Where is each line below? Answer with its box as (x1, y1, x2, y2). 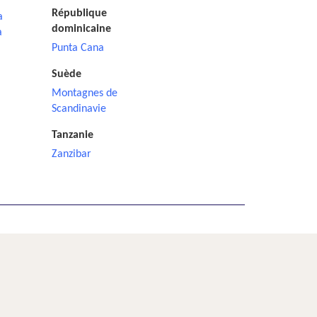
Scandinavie (52, 103, 106, 115)
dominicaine (52, 23, 111, 35)
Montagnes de (52, 88, 117, 99)
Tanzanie (52, 129, 93, 141)
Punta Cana (52, 42, 104, 54)
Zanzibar (52, 149, 91, 160)
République (52, 8, 107, 19)
